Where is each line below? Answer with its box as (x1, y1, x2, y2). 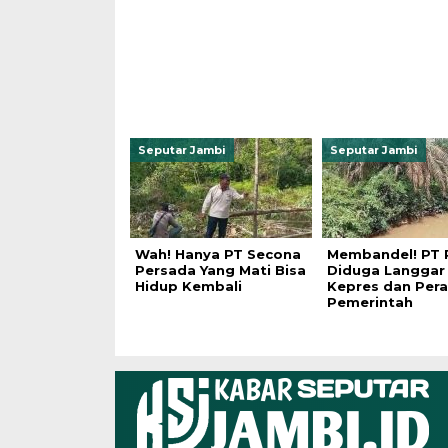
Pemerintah (326, 294, 413, 310)
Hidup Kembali (134, 278, 242, 294)
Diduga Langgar (326, 262, 445, 278)
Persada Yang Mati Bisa (134, 262, 306, 278)
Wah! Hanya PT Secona (134, 246, 301, 262)
